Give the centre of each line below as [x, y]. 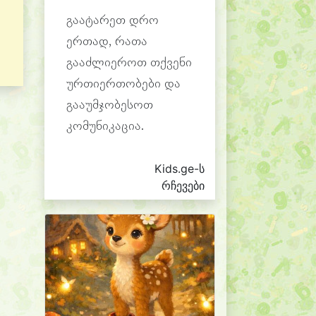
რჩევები [183, 186]
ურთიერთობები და [123, 84]
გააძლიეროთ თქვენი [129, 63]
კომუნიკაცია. [105, 127]
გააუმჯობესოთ [110, 105]
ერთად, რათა [107, 42]
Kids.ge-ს [180, 169]
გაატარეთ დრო [113, 21]
